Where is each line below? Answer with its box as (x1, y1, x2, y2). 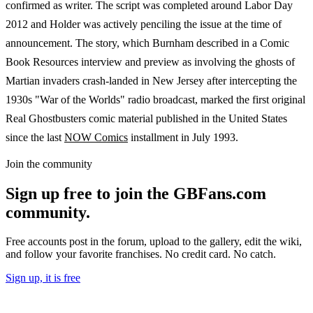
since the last (6, 131, 64, 143)
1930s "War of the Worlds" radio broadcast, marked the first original (6, 93, 305, 105)
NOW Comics (64, 131, 128, 143)
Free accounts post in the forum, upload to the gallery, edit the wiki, (6, 235, 302, 248)
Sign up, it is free (6, 272, 80, 284)
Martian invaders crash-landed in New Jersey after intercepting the (6, 74, 297, 87)
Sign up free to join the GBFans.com (6, 184, 266, 203)
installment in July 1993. (128, 131, 238, 143)
